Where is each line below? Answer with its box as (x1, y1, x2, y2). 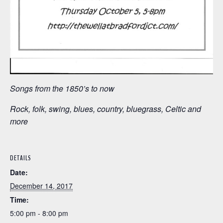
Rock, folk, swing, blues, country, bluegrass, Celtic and (10, 103, 201, 115)
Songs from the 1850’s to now (10, 83, 114, 95)
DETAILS (10, 153, 31, 163)
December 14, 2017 (10, 181, 73, 191)
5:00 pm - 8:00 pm (10, 208, 68, 219)
